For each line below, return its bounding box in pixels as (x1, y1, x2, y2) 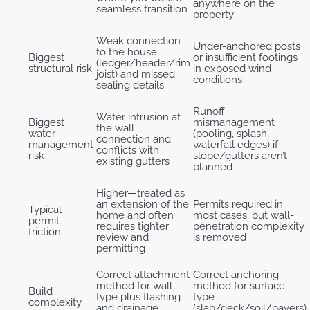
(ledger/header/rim (96, 56, 190, 69)
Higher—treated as (96, 186, 185, 199)
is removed (193, 230, 246, 244)
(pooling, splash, (193, 127, 269, 140)
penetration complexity (193, 219, 304, 232)
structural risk (28, 62, 92, 75)
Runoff (193, 104, 225, 118)
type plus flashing (96, 290, 181, 303)
